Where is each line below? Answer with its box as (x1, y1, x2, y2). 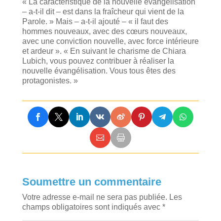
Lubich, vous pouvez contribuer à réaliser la (22, 56, 174, 65)
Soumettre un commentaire (22, 176, 161, 188)
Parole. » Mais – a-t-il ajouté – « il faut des (22, 17, 168, 26)
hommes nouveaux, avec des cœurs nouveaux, (22, 27, 187, 36)
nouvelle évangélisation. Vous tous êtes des (22, 66, 176, 75)
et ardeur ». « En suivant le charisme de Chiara (22, 46, 186, 55)
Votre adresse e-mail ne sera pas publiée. (22, 193, 167, 202)
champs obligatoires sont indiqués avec (22, 203, 162, 212)
